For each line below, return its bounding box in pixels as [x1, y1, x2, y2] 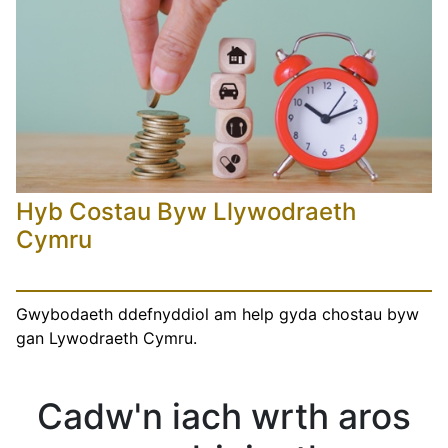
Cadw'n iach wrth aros [37, 394, 411, 438]
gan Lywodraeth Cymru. [16, 327, 197, 348]
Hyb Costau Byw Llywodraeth [16, 196, 356, 226]
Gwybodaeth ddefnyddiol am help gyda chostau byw [16, 303, 419, 324]
